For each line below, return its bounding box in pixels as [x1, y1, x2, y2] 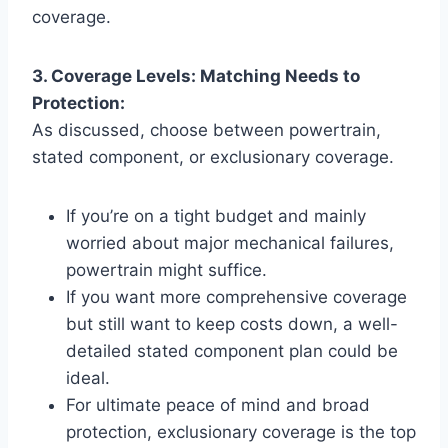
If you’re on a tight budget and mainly [66, 205, 366, 226]
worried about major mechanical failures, [66, 232, 394, 253]
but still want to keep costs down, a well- [66, 313, 398, 334]
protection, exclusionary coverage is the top [66, 421, 416, 442]
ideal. [66, 367, 110, 388]
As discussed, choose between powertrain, [32, 119, 381, 140]
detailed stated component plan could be [66, 340, 398, 361]
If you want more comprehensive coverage [66, 286, 407, 307]
